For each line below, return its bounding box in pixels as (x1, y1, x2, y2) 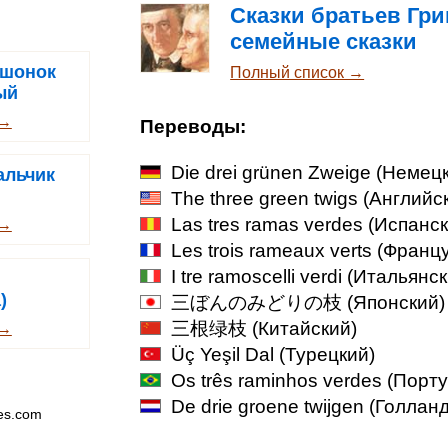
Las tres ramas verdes (171, 214, 363, 236)
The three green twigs (171, 188, 358, 210)
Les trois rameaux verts (171, 240, 372, 262)
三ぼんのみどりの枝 (171, 292, 342, 314)
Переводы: (140, 116, 246, 138)
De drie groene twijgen (171, 396, 364, 418)
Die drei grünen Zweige (171, 162, 371, 184)
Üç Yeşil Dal (171, 344, 274, 366)
